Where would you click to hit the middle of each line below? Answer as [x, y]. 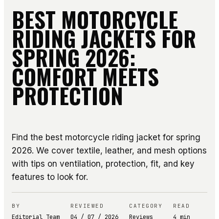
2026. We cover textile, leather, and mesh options [109, 151]
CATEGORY [146, 206]
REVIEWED [87, 206]
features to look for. [50, 177]
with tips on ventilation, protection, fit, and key [103, 164]
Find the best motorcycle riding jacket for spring [106, 138]
